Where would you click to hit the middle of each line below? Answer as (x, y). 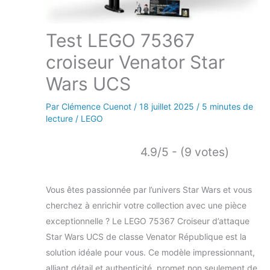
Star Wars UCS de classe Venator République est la (146, 236)
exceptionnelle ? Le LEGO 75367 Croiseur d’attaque (148, 221)
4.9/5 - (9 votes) (185, 152)
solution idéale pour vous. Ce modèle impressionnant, (150, 252)
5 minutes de (228, 106)
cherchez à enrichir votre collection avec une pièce (146, 205)
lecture (59, 118)
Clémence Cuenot (98, 106)
